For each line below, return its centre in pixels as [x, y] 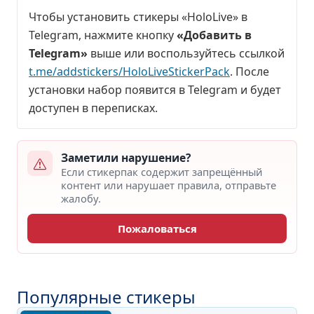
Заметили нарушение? [126, 158]
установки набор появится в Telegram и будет [155, 90]
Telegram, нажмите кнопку [103, 35]
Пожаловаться [157, 228]
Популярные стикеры [106, 297]
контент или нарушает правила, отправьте [169, 185]
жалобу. [81, 198]
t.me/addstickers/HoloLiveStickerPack [129, 71]
